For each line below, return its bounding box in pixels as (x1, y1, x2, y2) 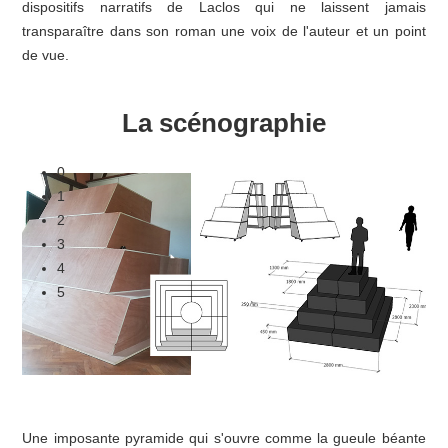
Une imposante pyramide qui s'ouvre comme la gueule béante (22, 429, 426, 446)
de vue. (22, 47, 70, 63)
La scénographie (122, 108, 326, 138)
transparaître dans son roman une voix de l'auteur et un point (22, 23, 426, 39)
